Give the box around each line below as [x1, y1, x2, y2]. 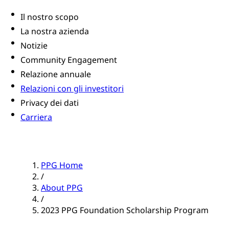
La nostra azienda [20, 26, 89, 37]
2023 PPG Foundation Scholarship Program [41, 204, 209, 216]
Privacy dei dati [20, 97, 79, 109]
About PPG [41, 182, 83, 194]
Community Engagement [20, 54, 117, 66]
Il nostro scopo [20, 11, 79, 23]
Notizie [20, 40, 48, 52]
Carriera [20, 111, 52, 123]
